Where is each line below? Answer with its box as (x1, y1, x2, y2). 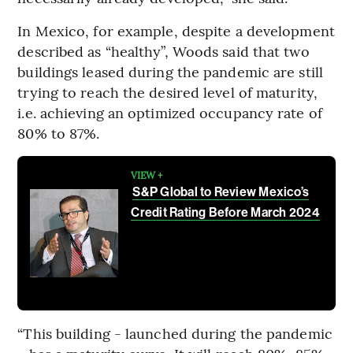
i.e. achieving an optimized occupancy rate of (17, 102, 322, 123)
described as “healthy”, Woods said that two (17, 41, 310, 61)
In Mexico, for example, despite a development (17, 20, 335, 41)
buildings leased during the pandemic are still (17, 61, 323, 82)
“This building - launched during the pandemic (17, 323, 333, 344)
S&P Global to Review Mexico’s (132, 184, 310, 200)
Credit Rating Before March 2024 (131, 205, 320, 221)
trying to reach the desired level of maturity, (17, 82, 318, 102)
